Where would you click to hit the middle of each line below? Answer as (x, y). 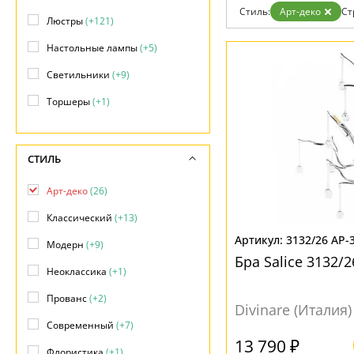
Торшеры (70, 102)
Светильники (79, 75)
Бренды (48, 27)
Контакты (53, 42)
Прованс (68, 298)
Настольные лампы (93, 48)
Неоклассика (78, 271)
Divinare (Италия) (293, 310)
